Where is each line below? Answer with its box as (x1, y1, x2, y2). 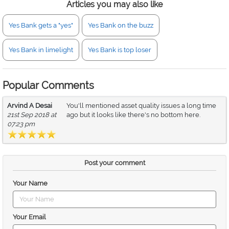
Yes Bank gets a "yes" (9, 21, 73, 29)
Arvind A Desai (7, 102, 52, 109)
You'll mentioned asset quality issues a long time (66, 102, 216, 109)
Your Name (13, 179, 48, 187)
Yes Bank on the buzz (88, 21, 153, 29)
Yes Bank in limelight (9, 46, 73, 54)
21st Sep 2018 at (7, 111, 56, 119)
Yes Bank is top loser (88, 46, 151, 54)
